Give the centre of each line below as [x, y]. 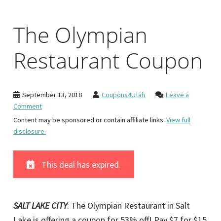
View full [178, 120]
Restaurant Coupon [108, 60]
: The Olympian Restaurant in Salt [129, 205]
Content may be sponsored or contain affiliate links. [90, 120]
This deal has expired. [81, 164]
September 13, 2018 [52, 94]
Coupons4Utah [123, 94]
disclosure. [30, 131]
